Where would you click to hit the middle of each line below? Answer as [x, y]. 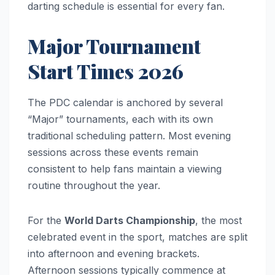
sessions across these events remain [113, 152]
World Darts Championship [130, 220]
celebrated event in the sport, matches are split [137, 237]
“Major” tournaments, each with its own [120, 119]
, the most [219, 220]
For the [46, 220]
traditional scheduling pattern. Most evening [129, 135]
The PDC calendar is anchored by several [125, 102]
